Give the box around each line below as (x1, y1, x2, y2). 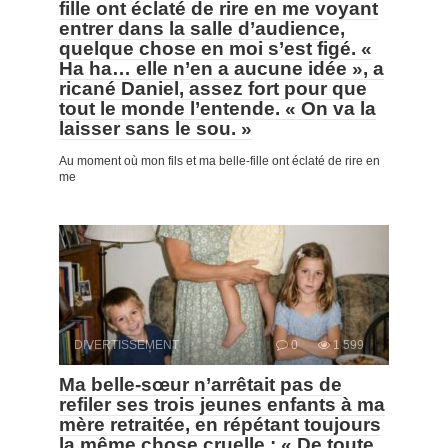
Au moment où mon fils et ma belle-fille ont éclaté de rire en (59, 153, 380, 168)
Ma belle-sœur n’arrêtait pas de (59, 373, 342, 395)
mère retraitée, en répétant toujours (59, 413, 381, 435)
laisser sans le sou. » (59, 117, 252, 139)
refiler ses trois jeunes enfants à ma (59, 393, 385, 415)
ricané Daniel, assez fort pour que (59, 77, 367, 99)
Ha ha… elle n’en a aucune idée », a (59, 57, 384, 79)
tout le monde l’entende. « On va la (59, 97, 376, 119)
